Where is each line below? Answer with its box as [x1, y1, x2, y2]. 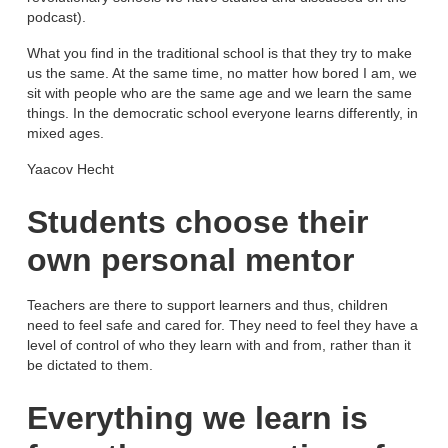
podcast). [27, 9, 86, 26]
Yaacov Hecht [27, 161, 114, 178]
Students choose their [27, 204, 368, 241]
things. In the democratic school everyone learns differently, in [27, 105, 418, 122]
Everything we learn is [27, 400, 368, 437]
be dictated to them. [27, 357, 153, 374]
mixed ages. [27, 125, 104, 142]
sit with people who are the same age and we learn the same [27, 85, 412, 102]
